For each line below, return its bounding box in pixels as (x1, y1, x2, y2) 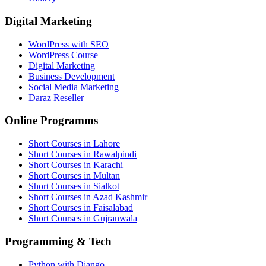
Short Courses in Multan (28, 170, 120, 181)
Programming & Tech (5, 235, 112, 248)
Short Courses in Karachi (28, 160, 123, 170)
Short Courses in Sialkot (28, 181, 119, 192)
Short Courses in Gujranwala (28, 213, 137, 224)
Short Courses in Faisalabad (28, 202, 133, 213)
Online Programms (5, 114, 98, 127)
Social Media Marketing (28, 81, 119, 92)
